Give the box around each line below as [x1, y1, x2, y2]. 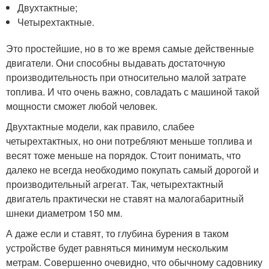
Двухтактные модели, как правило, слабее [6, 119, 195, 133]
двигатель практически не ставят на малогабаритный [6, 191, 244, 205]
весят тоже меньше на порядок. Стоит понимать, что [6, 148, 241, 162]
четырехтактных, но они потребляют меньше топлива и [6, 133, 252, 148]
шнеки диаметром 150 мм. [6, 205, 122, 220]
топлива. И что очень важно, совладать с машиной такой [6, 84, 259, 98]
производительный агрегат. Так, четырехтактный [6, 177, 223, 191]
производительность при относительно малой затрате [6, 70, 246, 84]
